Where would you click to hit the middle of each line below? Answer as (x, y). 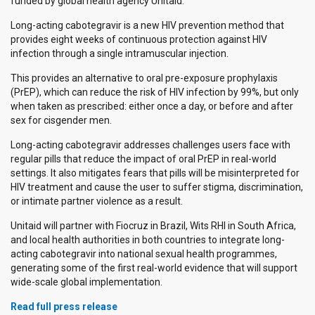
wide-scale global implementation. (88, 282)
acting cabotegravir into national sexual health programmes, (144, 254)
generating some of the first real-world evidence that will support (154, 268)
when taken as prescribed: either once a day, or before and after (152, 107)
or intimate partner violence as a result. (98, 201)
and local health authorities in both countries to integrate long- (148, 240)
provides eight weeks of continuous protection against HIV (139, 40)
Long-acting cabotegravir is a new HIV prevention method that (147, 26)
